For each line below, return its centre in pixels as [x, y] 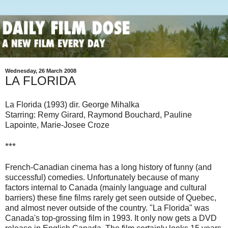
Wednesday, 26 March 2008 [41, 70]
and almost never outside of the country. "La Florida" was [107, 208]
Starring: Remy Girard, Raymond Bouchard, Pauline [98, 115]
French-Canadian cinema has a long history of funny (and [108, 167]
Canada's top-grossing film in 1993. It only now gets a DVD [111, 218]
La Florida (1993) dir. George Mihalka [72, 105]
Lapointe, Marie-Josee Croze [57, 125]
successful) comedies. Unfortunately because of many [102, 178]
